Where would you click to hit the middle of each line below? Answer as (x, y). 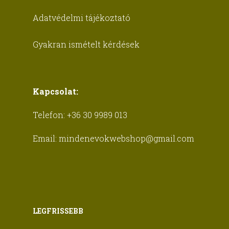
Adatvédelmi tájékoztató (82, 18)
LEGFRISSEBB (58, 211)
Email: (46, 138)
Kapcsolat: (55, 91)
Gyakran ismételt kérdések (86, 44)
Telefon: (50, 115)
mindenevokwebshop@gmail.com (127, 138)
